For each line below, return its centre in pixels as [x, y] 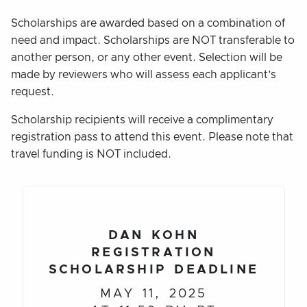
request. [33, 92]
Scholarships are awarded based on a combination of [148, 24]
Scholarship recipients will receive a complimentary [142, 120]
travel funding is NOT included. [91, 155]
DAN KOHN [153, 235]
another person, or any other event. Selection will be [147, 58]
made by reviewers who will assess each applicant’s [144, 75]
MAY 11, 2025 [153, 294]
